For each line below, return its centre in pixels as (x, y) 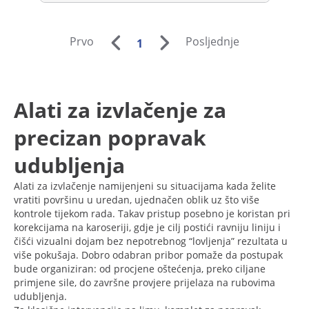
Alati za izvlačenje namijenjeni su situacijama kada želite (145, 186)
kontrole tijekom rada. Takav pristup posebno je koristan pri (152, 213)
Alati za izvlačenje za (120, 110)
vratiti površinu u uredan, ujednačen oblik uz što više (137, 199)
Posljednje (212, 42)
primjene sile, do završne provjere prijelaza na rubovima (144, 282)
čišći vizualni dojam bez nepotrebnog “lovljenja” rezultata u (151, 241)
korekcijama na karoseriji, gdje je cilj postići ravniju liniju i (147, 227)
